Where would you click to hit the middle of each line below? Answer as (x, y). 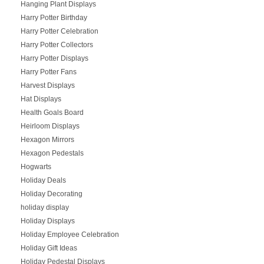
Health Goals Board (52, 112)
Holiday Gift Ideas (49, 248)
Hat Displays (41, 99)
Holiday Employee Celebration (70, 234)
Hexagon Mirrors (47, 139)
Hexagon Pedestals (52, 153)
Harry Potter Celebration (59, 31)
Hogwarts (36, 166)
